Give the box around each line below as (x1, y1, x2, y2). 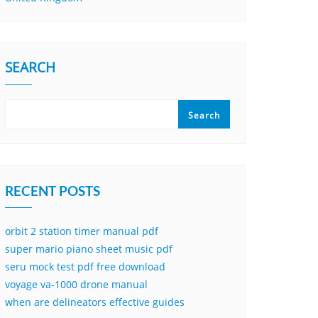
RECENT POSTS (5, 182, 100, 199)
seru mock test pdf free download (5, 260, 165, 273)
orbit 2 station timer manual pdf (5, 224, 158, 238)
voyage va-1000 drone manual (5, 278, 148, 291)
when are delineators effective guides (5, 295, 185, 309)
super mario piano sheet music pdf (5, 242, 172, 256)
